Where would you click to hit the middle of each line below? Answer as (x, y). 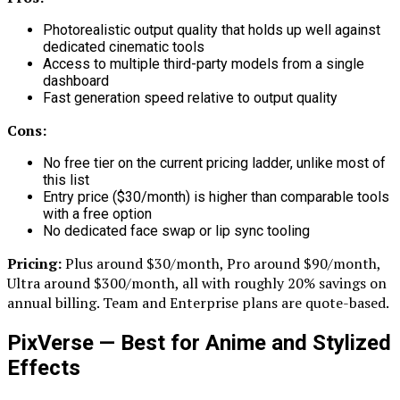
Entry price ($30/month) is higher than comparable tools (216, 197)
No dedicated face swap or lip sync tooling (176, 231)
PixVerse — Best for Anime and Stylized (199, 343)
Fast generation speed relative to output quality (190, 98)
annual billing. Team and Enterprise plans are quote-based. (198, 303)
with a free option (97, 214)
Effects (44, 368)
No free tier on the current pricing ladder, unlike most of (214, 163)
